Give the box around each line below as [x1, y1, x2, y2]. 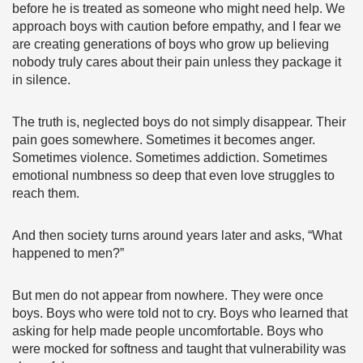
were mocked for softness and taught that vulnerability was [12, 342, 346, 356]
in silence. [12, 73, 70, 87]
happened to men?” [12, 246, 124, 260]
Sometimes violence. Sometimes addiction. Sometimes [12, 151, 327, 164]
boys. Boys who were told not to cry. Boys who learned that [12, 306, 348, 320]
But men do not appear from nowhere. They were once [12, 288, 323, 302]
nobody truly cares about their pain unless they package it [12, 55, 341, 69]
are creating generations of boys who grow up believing [12, 37, 329, 51]
